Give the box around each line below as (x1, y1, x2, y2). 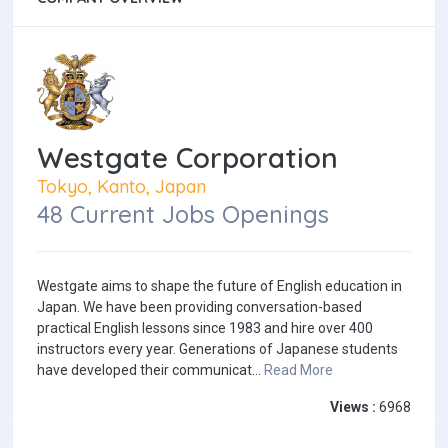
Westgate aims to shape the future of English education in (37, 278, 402, 295)
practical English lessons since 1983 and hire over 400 (37, 320, 373, 337)
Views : (330, 399, 376, 416)
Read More (264, 362, 333, 379)
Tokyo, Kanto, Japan (37, 175, 206, 198)
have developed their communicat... (37, 362, 264, 379)
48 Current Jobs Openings (37, 199, 329, 230)
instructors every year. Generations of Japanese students (37, 341, 398, 358)
